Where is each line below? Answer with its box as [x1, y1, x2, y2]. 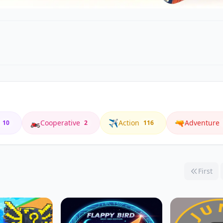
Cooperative [40, 118, 80, 127]
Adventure [185, 118, 220, 127]
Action [118, 118, 139, 127]
